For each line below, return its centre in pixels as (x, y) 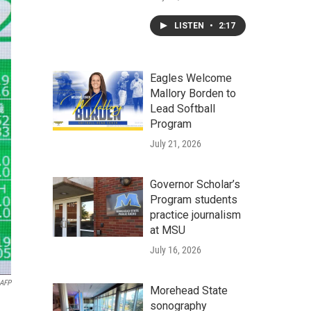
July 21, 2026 (176, 144)
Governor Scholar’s (195, 184)
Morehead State (189, 291)
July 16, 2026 (176, 250)
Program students (194, 200)
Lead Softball (183, 109)
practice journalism (195, 215)
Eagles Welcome (191, 78)
